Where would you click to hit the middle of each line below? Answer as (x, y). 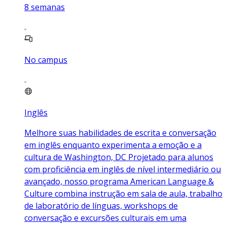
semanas (48, 7)
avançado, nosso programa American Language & (119, 181)
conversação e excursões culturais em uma (105, 218)
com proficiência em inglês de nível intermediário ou (123, 169)
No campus (46, 60)
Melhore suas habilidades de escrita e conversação (120, 133)
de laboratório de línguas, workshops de (101, 205)
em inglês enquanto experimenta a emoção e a (113, 145)
